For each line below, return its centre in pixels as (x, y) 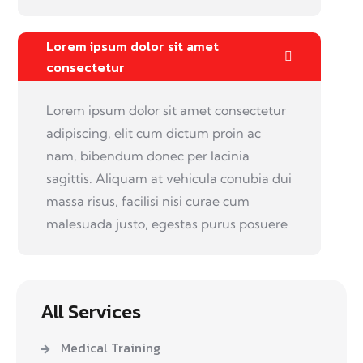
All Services (91, 311)
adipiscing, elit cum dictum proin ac (154, 133)
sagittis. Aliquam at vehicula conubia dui (169, 179)
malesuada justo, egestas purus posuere (167, 224)
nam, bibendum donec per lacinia (148, 156)
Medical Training (111, 347)
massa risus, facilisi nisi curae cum (148, 201)
